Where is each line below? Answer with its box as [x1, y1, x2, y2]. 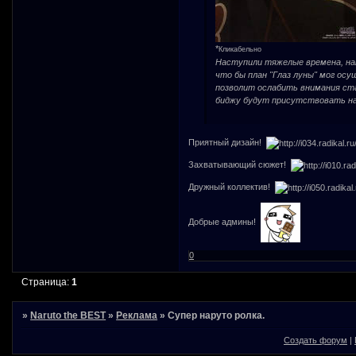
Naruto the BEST [30, 309, 106, 321]
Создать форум [284, 335, 347, 346]
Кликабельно [218, 44, 261, 53]
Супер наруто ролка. [168, 309, 265, 321]
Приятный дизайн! [188, 137, 267, 148]
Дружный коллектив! [188, 182, 276, 192]
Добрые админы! [188, 217, 261, 227]
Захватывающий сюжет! [188, 160, 292, 170]
